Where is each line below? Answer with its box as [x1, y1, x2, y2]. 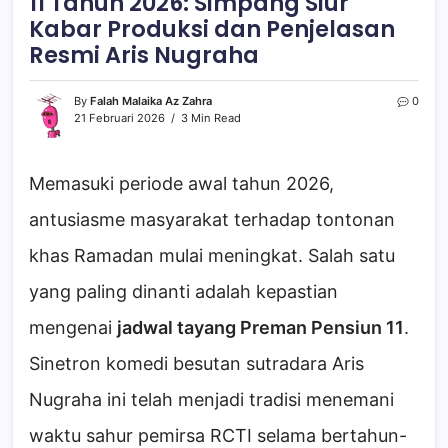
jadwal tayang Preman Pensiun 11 [117, 317, 404, 339]
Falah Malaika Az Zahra [90, 94, 212, 109]
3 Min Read [178, 111, 241, 126]
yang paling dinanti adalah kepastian [29, 281, 338, 303]
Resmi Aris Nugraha [29, 39, 259, 72]
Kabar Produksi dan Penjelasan [29, 13, 395, 46]
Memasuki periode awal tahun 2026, [29, 173, 334, 195]
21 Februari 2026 [74, 111, 165, 126]
